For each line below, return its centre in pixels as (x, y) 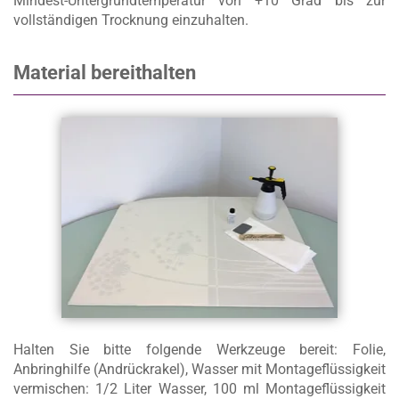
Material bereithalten (105, 73)
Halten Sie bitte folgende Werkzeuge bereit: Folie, (199, 350)
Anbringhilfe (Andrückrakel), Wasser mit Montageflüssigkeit (199, 370)
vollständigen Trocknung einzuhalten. (131, 20)
